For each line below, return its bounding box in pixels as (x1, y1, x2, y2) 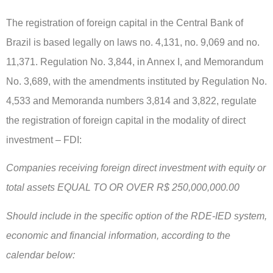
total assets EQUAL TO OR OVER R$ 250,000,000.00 (6, 182, 239, 193)
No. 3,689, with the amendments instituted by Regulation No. (6, 76, 267, 87)
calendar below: (6, 249, 75, 260)
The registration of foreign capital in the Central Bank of (6, 17, 243, 28)
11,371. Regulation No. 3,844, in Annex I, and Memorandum (6, 56, 263, 67)
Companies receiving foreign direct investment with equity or (6, 163, 266, 174)
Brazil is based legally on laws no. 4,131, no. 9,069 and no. (6, 37, 260, 48)
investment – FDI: (6, 134, 82, 145)
